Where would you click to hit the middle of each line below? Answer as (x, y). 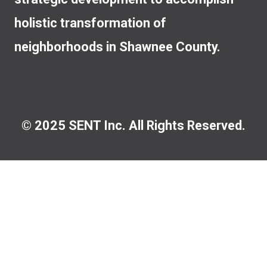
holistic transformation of (90, 23)
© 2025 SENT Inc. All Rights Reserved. (133, 125)
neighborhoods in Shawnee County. (117, 47)
